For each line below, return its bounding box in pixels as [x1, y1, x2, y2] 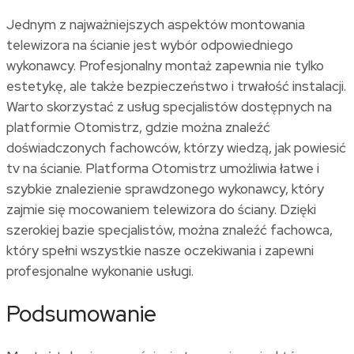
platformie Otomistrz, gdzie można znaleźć [6, 118, 270, 136]
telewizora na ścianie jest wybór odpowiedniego [6, 36, 293, 54]
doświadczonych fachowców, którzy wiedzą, [6, 138, 275, 156]
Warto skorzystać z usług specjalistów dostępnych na [6, 97, 332, 115]
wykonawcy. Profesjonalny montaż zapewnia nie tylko [6, 56, 324, 74]
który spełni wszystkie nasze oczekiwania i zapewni [6, 241, 314, 259]
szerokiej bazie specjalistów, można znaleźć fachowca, [6, 220, 333, 239]
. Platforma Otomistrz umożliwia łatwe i [80, 159, 319, 177]
